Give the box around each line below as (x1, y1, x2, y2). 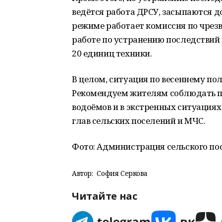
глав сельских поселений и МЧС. (72, 115, 206, 126)
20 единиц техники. (72, 48, 152, 59)
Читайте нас (72, 189, 137, 203)
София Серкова (97, 168, 148, 178)
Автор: (72, 168, 93, 178)
